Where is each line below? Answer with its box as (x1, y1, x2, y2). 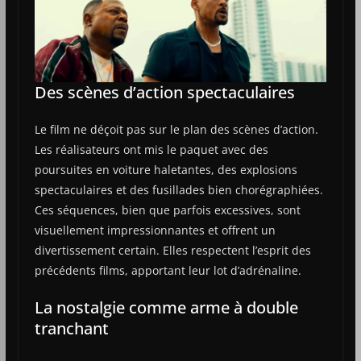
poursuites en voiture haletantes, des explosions (34, 161, 297, 177)
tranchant (34, 317, 109, 339)
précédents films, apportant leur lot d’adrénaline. (34, 262, 301, 278)
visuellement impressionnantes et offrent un (34, 222, 276, 238)
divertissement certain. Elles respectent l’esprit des (34, 242, 311, 258)
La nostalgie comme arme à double (34, 296, 298, 318)
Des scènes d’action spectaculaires (34, 81, 295, 103)
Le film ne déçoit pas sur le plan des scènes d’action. (34, 121, 318, 137)
